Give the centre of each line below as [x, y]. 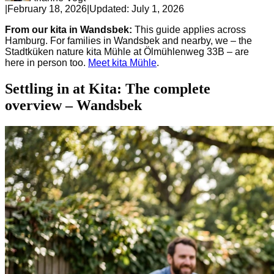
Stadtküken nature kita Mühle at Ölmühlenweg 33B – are [127, 51]
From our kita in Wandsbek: [68, 29]
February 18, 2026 [47, 9]
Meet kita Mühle [122, 62]
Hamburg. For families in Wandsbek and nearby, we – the [128, 40]
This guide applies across [189, 29]
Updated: [109, 9]
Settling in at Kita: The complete [108, 88]
